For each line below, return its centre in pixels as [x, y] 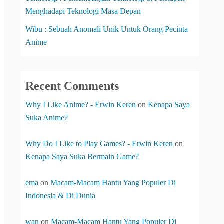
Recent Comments [72, 86]
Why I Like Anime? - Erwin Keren [81, 105]
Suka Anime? [47, 118]
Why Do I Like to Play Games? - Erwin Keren [99, 144]
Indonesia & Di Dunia [60, 196]
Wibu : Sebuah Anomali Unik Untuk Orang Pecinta [107, 29]
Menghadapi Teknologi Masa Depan [83, 11]
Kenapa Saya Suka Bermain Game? [82, 157]
